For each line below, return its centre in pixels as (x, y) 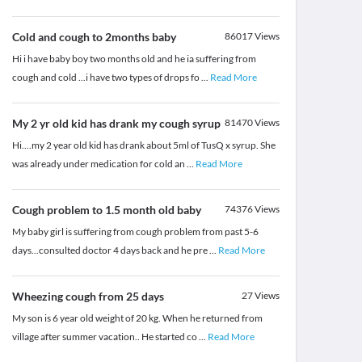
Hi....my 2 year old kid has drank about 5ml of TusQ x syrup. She (143, 145)
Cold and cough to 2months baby (94, 37)
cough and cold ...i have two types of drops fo (106, 78)
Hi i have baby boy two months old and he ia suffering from (134, 59)
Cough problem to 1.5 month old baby (106, 210)
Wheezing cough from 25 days (88, 297)
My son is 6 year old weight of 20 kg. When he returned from (137, 318)
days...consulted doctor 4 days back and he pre (110, 250)
